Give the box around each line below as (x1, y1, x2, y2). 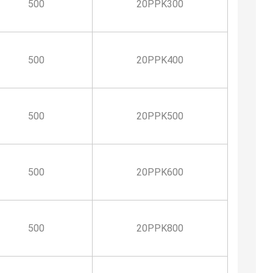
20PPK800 (136, 222, 183, 234)
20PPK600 (136, 166, 183, 178)
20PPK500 (136, 110, 183, 122)
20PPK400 (136, 54, 183, 66)
